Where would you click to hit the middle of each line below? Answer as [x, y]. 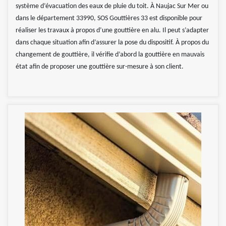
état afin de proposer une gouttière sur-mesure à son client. [100, 67]
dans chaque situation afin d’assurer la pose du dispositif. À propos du [112, 43]
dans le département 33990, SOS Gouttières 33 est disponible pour [109, 19]
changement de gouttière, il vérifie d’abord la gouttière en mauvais [110, 55]
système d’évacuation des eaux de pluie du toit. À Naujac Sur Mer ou [112, 7]
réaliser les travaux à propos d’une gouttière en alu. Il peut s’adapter [112, 31]
